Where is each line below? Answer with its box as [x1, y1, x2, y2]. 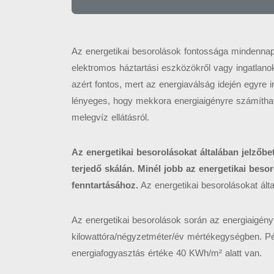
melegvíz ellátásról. [72, 112, 149, 123]
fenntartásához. [72, 180, 138, 191]
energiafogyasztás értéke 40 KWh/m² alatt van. [72, 248, 262, 259]
